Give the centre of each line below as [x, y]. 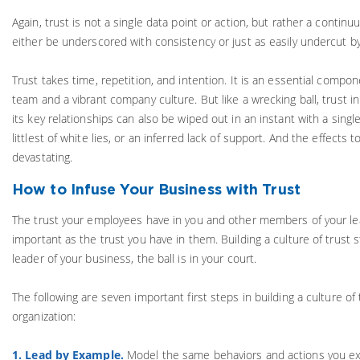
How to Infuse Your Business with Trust [156, 188]
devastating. [43, 157]
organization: [44, 316]
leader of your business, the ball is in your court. [135, 258]
